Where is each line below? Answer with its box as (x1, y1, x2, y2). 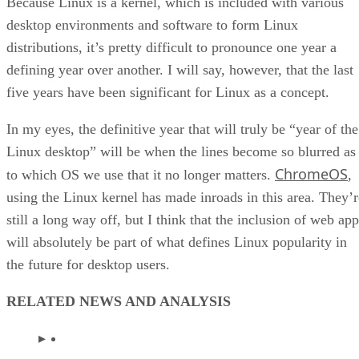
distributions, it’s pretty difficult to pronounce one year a (6, 38, 337, 55)
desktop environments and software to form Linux (6, 16, 298, 33)
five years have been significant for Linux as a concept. (6, 83, 329, 100)
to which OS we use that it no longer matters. (6, 166, 275, 183)
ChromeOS (275, 163, 348, 184)
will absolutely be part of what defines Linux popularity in (6, 233, 347, 250)
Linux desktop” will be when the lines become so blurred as (6, 143, 356, 159)
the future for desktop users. (6, 256, 170, 272)
